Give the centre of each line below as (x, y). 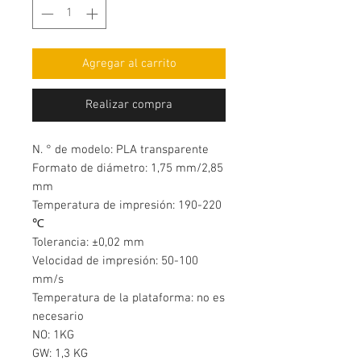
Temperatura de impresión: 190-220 (127, 206)
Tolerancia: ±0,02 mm (88, 243)
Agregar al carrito (129, 64)
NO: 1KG (53, 336)
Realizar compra (129, 105)
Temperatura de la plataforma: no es (129, 299)
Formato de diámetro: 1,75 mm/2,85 (128, 169)
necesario (58, 317)
